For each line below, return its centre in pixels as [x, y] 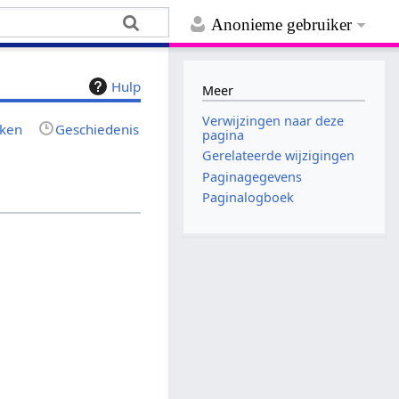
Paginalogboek [248, 197]
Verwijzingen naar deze [273, 121]
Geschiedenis [98, 129]
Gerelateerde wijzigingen [279, 156]
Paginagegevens [252, 176]
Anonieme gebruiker [282, 25]
